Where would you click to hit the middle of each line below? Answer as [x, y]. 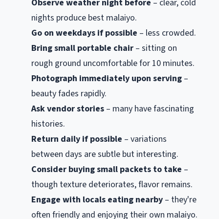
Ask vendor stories [68, 109]
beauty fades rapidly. [69, 94]
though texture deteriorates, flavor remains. [112, 185]
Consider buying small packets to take [107, 170]
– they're [180, 200]
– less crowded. [167, 33]
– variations [144, 139]
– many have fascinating [149, 109]
